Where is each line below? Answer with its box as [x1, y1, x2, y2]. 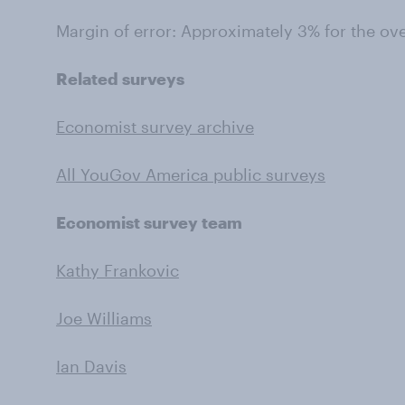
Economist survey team [56, 212, 242, 232]
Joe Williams [56, 308, 152, 328]
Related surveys [56, 69, 184, 89]
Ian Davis [56, 356, 127, 376]
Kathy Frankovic [56, 260, 179, 280]
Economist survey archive [56, 117, 254, 137]
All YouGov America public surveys [56, 165, 325, 184]
